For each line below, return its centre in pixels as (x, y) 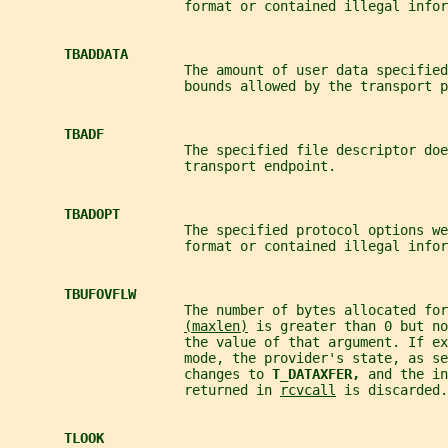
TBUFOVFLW (100, 294)
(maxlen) (216, 326)
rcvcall (308, 390)
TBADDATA (96, 54)
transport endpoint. (172, 166)
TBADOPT (92, 214)
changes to (140, 374)
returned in (144, 390)
